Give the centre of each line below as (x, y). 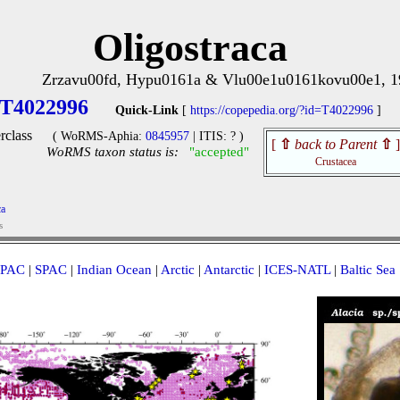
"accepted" (219, 152)
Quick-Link (147, 110)
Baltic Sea (367, 270)
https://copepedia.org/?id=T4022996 (282, 110)
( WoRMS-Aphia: (99, 136)
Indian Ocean (114, 270)
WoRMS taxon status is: (112, 152)
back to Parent (336, 144)
